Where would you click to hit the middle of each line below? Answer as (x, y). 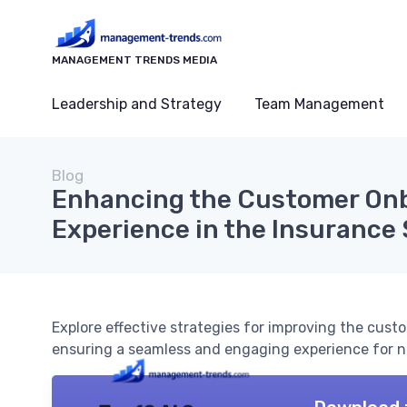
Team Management (319, 104)
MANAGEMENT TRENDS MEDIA (134, 60)
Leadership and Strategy (137, 104)
